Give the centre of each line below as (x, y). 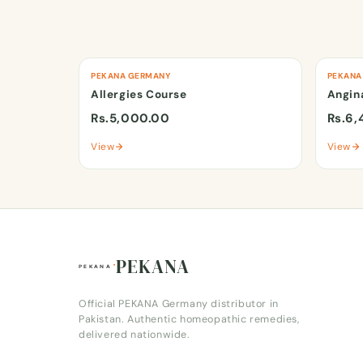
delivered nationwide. (135, 335)
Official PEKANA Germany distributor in (179, 304)
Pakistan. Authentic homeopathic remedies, (189, 319)
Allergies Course (139, 94)
